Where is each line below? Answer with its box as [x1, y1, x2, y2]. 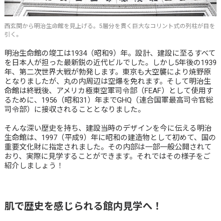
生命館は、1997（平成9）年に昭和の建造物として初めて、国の [4, 133, 216, 142]
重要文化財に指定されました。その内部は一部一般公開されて [4, 142, 212, 151]
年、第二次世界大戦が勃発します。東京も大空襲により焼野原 [4, 67, 211, 76]
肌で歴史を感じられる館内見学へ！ [4, 200, 162, 212]
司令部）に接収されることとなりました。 [4, 105, 145, 114]
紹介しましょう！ [4, 161, 64, 170]
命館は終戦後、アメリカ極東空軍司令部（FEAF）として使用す [4, 86, 213, 95]
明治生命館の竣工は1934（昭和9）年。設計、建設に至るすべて [4, 48, 216, 58]
